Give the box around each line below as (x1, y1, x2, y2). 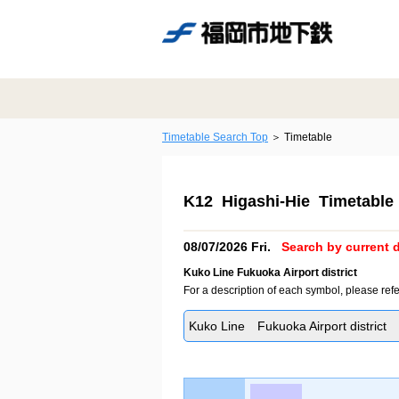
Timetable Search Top (162, 131, 268, 143)
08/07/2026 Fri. (183, 240, 274, 254)
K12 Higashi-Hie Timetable (183, 192, 394, 210)
